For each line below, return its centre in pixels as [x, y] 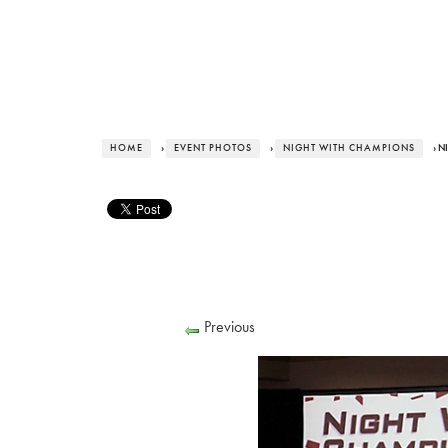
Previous [229, 326]
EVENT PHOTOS [213, 148]
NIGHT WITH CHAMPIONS [349, 148]
